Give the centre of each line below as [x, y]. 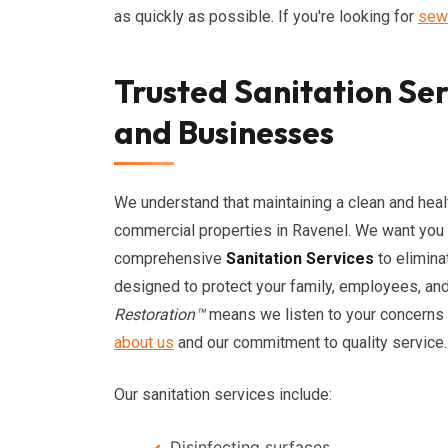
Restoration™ [159, 314]
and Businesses [224, 132]
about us [144, 342]
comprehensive [170, 258]
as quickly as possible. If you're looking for [266, 16]
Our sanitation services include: [223, 394]
